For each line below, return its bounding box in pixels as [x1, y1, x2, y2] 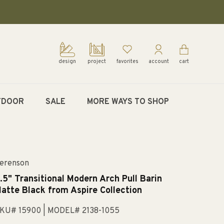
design [58, 58, 76, 65]
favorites [116, 58, 138, 65]
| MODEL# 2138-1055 [42, 206, 119, 216]
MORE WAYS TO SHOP [86, 97, 169, 107]
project [87, 58, 106, 65]
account [148, 58, 169, 65]
